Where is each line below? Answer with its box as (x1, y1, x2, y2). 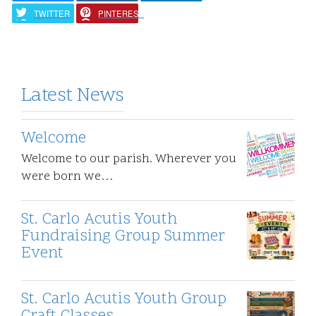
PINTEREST (98, 7, 145, 19)
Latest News (21, 83, 124, 111)
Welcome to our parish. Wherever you (21, 151, 236, 169)
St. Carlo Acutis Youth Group (21, 288, 226, 311)
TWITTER (33, 7, 70, 19)
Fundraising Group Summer (21, 226, 225, 248)
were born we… (21, 169, 114, 186)
